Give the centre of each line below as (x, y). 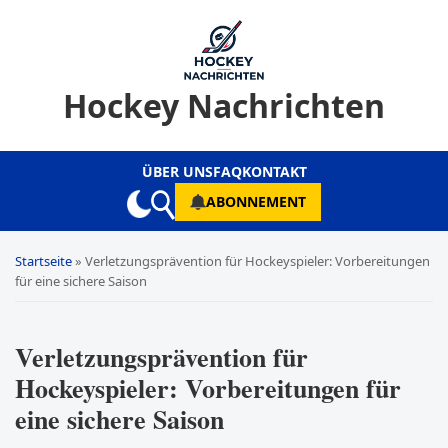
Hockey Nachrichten (224, 105)
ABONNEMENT (256, 201)
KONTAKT (274, 171)
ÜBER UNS (177, 171)
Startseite (43, 261)
